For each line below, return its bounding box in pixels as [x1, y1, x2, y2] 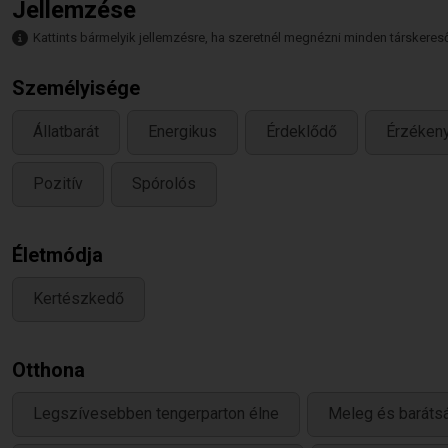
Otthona [12, 358, 85, 382]
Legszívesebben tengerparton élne [33, 404, 279, 424]
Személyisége [12, 76, 140, 100]
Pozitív [33, 174, 83, 194]
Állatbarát [33, 122, 99, 142]
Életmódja [12, 243, 103, 267]
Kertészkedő [33, 289, 124, 309]
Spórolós [132, 174, 196, 194]
